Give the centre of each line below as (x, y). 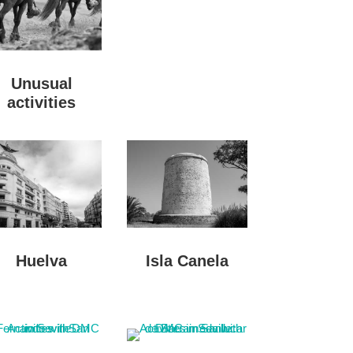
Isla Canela (187, 260)
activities (42, 102)
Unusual (41, 83)
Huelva (42, 260)
